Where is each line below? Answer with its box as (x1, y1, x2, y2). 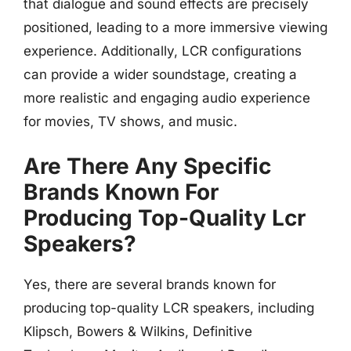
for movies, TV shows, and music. (24, 114, 237, 129)
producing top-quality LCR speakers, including (24, 299, 314, 316)
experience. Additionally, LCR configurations (24, 43, 302, 59)
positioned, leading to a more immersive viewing (24, 20, 327, 35)
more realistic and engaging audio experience (24, 90, 310, 106)
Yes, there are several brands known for (24, 276, 276, 292)
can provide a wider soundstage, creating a (24, 67, 297, 82)
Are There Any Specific (24, 152, 271, 179)
